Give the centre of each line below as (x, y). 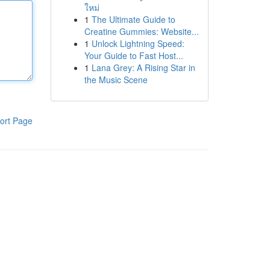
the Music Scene (116, 80)
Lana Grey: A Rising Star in (143, 67)
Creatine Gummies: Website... (141, 31)
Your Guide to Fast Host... (133, 55)
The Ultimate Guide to (133, 19)
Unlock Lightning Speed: (138, 43)
